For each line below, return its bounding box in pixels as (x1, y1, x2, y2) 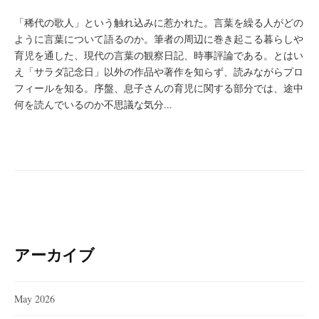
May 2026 (14, 291, 55, 305)
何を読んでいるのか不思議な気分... (14, 98, 172, 111)
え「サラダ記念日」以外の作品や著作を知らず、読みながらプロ (14, 65, 303, 78)
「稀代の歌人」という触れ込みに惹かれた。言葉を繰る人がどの (14, 16, 303, 29)
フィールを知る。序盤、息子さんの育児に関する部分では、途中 (14, 81, 303, 95)
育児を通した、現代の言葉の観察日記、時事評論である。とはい (14, 48, 303, 62)
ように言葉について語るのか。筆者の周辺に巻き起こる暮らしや (14, 32, 303, 46)
